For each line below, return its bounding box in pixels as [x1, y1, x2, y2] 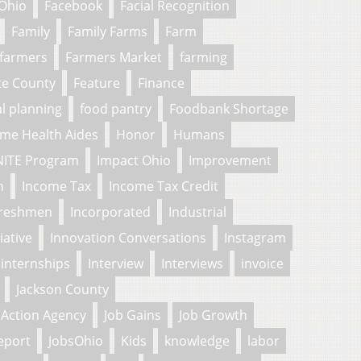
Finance [138, 73, 185, 92]
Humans [173, 125, 225, 143]
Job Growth [179, 305, 247, 324]
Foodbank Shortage [169, 99, 288, 118]
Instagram [224, 228, 286, 247]
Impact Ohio [97, 151, 171, 169]
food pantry [80, 99, 151, 118]
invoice [241, 254, 284, 272]
